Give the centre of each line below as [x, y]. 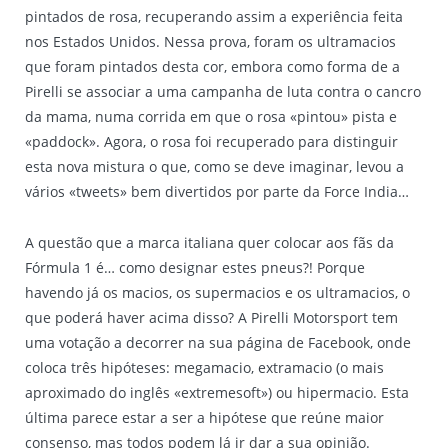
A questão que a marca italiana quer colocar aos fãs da [209, 242]
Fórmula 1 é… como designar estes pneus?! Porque [195, 267]
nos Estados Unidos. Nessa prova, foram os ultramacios [210, 41]
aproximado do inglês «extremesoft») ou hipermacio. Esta [217, 392]
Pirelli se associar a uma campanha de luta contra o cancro [223, 91]
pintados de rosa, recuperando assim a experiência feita [214, 16]
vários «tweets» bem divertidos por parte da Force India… [217, 191]
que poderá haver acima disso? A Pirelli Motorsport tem [211, 317]
